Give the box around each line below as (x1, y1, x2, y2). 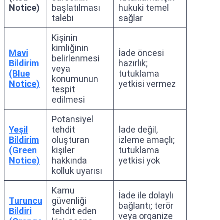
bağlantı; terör (118, 200, 173, 211)
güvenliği (52, 195, 86, 206)
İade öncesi (118, 48, 164, 58)
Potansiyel (52, 114, 93, 124)
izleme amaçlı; (118, 135, 175, 145)
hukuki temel (118, 2, 169, 13)
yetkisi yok (118, 155, 160, 165)
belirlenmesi (52, 53, 100, 63)
